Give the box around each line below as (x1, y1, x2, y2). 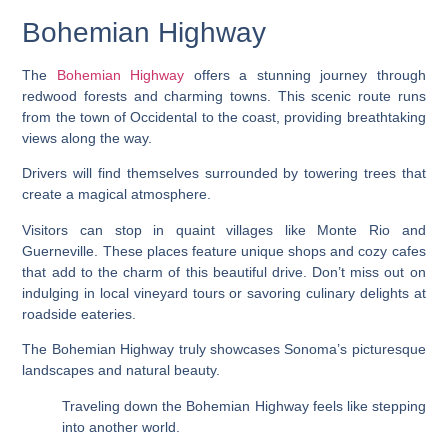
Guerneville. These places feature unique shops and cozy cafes (22, 242, 426, 259)
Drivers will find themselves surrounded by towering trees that (22, 165, 426, 182)
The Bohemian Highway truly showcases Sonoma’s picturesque (22, 341, 426, 358)
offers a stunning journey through (184, 66, 426, 83)
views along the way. (22, 129, 153, 146)
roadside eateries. (22, 305, 137, 322)
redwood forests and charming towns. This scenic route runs (22, 87, 426, 104)
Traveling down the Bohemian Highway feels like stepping (62, 397, 426, 414)
